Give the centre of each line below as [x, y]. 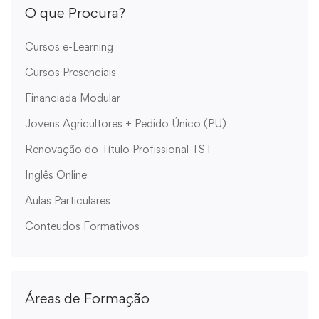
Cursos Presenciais [70, 72]
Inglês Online [56, 175]
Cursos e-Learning [69, 47]
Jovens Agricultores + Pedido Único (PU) [126, 124]
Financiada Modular [73, 98]
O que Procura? [75, 13]
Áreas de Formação [87, 298]
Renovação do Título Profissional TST [119, 149]
